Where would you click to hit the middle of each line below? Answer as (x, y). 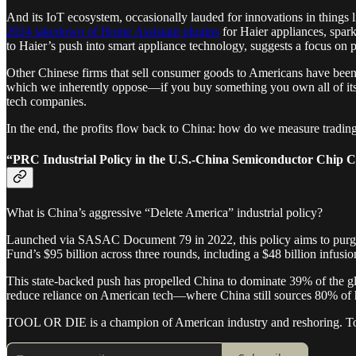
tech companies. (46, 102)
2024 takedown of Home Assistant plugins (113, 32)
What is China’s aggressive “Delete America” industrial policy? (164, 212)
